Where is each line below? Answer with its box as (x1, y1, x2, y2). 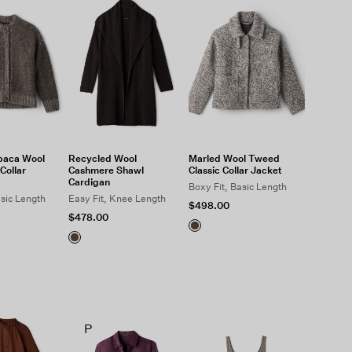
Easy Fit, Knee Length (68, 192, 166, 204)
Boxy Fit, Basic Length (189, 181, 288, 192)
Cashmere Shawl (68, 164, 144, 176)
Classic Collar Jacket (189, 164, 283, 176)
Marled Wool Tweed (189, 152, 280, 164)
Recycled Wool (68, 152, 137, 164)
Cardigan (68, 176, 110, 188)
